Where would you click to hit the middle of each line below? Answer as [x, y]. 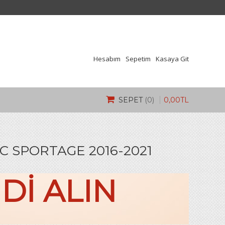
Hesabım [107, 59]
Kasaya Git [172, 59]
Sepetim [138, 59]
